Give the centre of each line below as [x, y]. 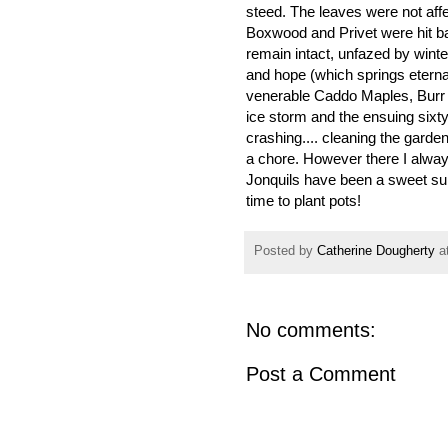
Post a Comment [321, 374]
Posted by [285, 251]
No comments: [311, 330]
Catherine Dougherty [376, 251]
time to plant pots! [303, 200]
